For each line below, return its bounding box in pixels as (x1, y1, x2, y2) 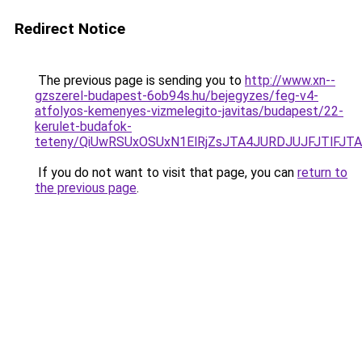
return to (297, 165, 347, 180)
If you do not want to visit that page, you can (35, 165, 297, 180)
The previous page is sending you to (35, 73, 245, 88)
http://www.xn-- (245, 73, 335, 88)
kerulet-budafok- (35, 119, 132, 134)
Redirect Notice (15, 19, 125, 38)
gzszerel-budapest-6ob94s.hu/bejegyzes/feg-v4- (35, 88, 318, 103)
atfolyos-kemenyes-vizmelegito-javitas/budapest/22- (35, 103, 343, 119)
